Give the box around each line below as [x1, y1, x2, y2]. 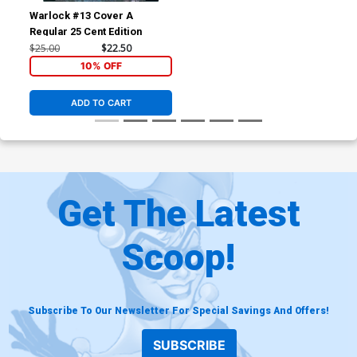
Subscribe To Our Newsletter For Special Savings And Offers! [28, 304, 329, 316]
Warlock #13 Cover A [29, 9, 134, 22]
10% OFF [80, 59, 122, 72]
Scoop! [122, 235, 235, 279]
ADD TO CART [70, 97, 131, 109]
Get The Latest [57, 191, 300, 235]
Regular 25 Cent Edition [29, 25, 143, 37]
